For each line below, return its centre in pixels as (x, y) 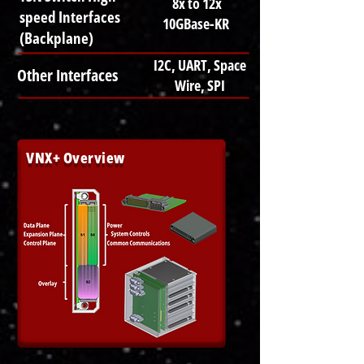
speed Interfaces (70, 17)
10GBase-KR (197, 24)
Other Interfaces (67, 75)
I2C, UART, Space (199, 65)
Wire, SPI (199, 85)
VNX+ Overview (76, 158)
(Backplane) (56, 38)
